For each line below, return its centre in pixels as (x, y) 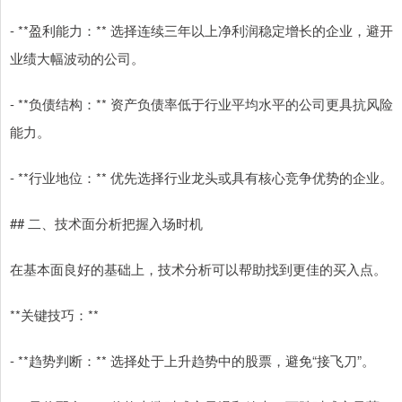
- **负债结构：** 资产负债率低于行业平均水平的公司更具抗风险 (201, 104)
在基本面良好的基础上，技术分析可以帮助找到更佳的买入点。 (198, 269)
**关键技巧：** (54, 315)
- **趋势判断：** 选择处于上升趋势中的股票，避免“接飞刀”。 (192, 361)
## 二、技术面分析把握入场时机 (106, 223)
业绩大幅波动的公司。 (77, 58)
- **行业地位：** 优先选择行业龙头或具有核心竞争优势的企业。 (201, 178)
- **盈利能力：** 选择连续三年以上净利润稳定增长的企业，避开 (201, 31)
